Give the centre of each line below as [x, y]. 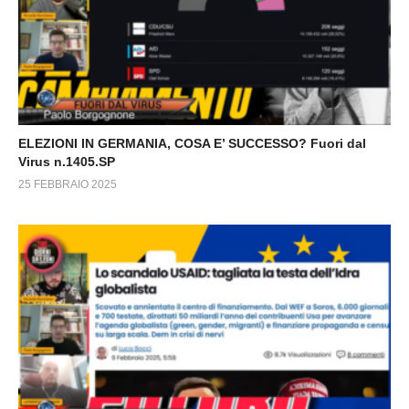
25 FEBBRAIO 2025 [68, 184]
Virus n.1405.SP [67, 162]
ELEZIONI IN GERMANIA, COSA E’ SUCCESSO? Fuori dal [192, 143]
